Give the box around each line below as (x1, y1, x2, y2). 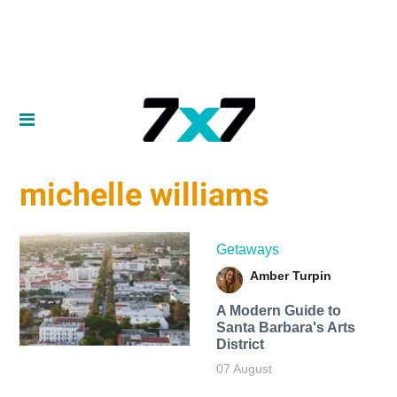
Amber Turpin (249, 268, 331, 283)
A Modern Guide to (215, 302, 341, 318)
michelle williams (19, 176, 270, 214)
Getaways (215, 241, 279, 257)
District (215, 336, 264, 352)
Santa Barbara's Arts (215, 319, 355, 335)
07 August (215, 361, 272, 376)
